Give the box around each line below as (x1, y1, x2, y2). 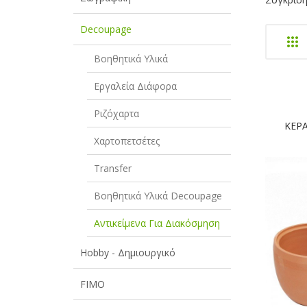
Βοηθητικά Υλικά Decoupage (94, 189, 222, 202)
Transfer (94, 162, 132, 175)
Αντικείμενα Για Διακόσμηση (94, 217, 220, 230)
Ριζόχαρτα (94, 107, 139, 120)
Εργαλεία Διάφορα (94, 79, 177, 93)
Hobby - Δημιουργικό (80, 246, 175, 259)
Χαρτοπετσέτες (94, 134, 160, 147)
